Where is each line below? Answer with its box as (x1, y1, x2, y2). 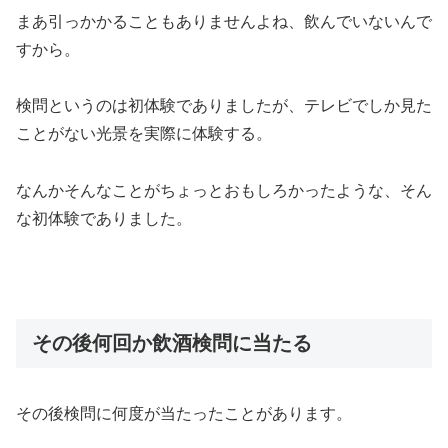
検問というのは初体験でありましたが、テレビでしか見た (16, 97, 432, 115)
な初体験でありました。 (16, 210, 192, 228)
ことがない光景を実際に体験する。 (16, 125, 272, 143)
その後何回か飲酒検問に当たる (32, 331, 312, 354)
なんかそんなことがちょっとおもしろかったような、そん (16, 182, 432, 200)
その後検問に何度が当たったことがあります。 (16, 405, 352, 423)
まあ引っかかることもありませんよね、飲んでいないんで (16, 12, 432, 30)
